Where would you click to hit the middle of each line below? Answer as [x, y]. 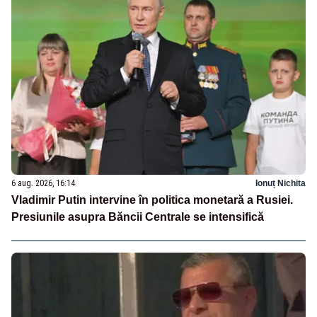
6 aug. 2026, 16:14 [43, 184]
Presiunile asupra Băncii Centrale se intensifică [138, 217]
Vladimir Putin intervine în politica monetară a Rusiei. [152, 200]
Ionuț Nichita [281, 184]
